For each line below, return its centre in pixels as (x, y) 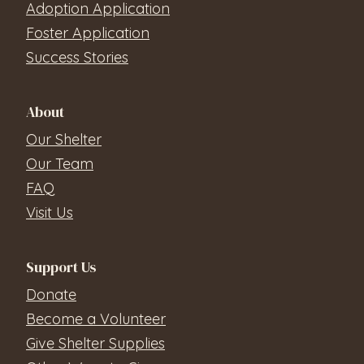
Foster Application (88, 33)
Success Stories (77, 58)
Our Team (60, 164)
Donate (51, 295)
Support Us (61, 268)
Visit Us (50, 213)
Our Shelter (64, 140)
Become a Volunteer (96, 319)
